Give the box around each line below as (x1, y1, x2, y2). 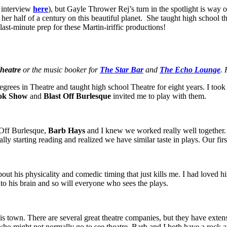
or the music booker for (21, 65, 100, 74)
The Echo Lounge (160, 65, 220, 74)
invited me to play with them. (111, 92, 206, 101)
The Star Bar (100, 65, 143, 74)
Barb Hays (48, 126, 85, 135)
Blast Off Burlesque (44, 92, 111, 101)
